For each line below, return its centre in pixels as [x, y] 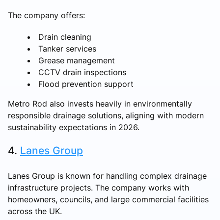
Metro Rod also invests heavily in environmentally [100, 103]
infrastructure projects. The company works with [98, 187]
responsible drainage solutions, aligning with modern [106, 115]
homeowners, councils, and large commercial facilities [108, 199]
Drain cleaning [65, 37]
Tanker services [67, 48]
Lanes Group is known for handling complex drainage [107, 176]
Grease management [77, 60]
